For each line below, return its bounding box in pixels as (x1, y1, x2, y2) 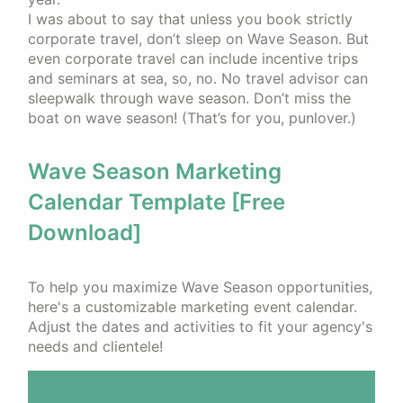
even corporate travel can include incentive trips (28, 49, 358, 67)
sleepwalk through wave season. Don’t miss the (28, 89, 351, 107)
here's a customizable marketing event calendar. (28, 298, 357, 316)
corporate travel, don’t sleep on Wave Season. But (28, 30, 369, 48)
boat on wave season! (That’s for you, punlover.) (28, 109, 356, 127)
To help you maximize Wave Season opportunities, (28, 278, 372, 296)
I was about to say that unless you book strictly (28, 10, 353, 28)
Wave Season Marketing (28, 158, 282, 184)
